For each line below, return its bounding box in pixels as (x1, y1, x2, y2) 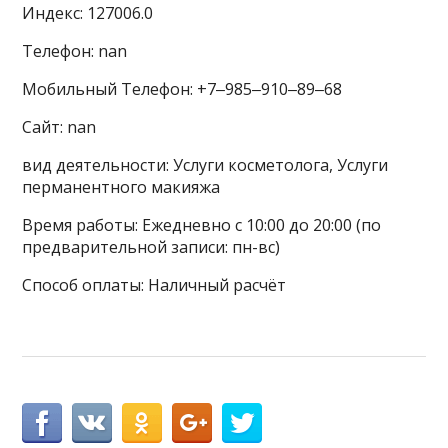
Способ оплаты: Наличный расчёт (22, 274, 287, 296)
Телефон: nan (22, 40, 128, 62)
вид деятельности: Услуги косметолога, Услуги (22, 154, 389, 176)
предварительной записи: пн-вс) (22, 236, 281, 258)
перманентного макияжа (22, 176, 221, 198)
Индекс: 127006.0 (22, 2, 154, 24)
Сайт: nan (22, 116, 97, 138)
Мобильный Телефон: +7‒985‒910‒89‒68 (22, 78, 343, 100)
